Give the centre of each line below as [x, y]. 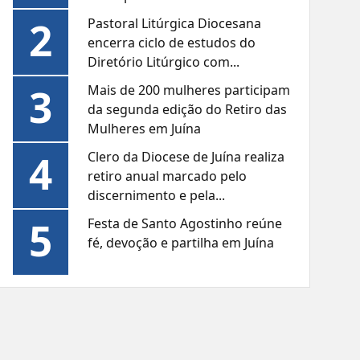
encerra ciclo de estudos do [172, 43]
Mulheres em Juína [145, 129]
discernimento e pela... [157, 196]
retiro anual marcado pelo [168, 176]
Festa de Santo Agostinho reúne [185, 224]
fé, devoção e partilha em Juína [181, 243]
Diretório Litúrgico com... [164, 62]
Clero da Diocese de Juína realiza [186, 157]
